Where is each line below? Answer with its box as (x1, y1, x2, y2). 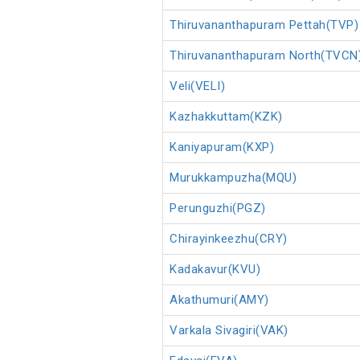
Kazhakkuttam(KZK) (170, 109, 283, 125)
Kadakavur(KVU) (170, 262, 260, 277)
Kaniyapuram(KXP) (170, 140, 274, 155)
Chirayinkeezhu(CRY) (170, 231, 288, 247)
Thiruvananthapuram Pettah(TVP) (170, 18, 358, 33)
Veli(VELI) (170, 79, 225, 94)
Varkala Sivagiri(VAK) (170, 323, 288, 338)
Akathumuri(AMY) (170, 292, 269, 308)
